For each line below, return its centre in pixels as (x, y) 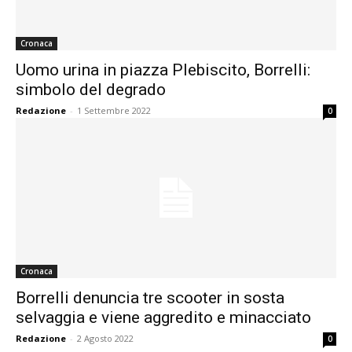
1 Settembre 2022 (114, 110)
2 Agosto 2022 (105, 338)
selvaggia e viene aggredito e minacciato (163, 317)
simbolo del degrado (91, 90)
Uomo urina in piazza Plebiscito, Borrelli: (163, 70)
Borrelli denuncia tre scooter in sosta (150, 298)
